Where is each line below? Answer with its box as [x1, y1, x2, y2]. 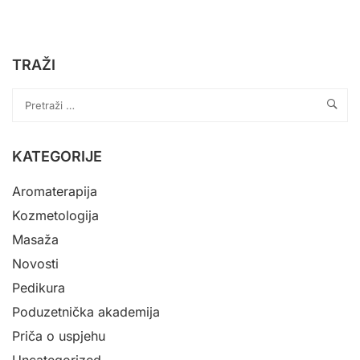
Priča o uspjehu [12, 327, 105, 344]
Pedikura [12, 279, 65, 296]
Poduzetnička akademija [12, 303, 160, 320]
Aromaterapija [12, 182, 97, 199]
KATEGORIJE [12, 147, 102, 165]
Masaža [12, 231, 59, 247]
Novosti [12, 255, 59, 272]
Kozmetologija [12, 207, 99, 223]
